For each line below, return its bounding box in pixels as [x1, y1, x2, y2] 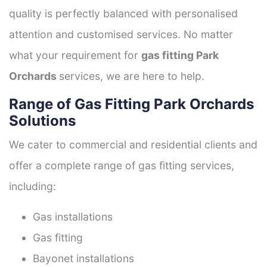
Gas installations [33, 210, 113, 223]
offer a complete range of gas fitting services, [9, 159, 234, 172]
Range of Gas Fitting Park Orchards [9, 95, 254, 113]
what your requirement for [9, 48, 141, 61]
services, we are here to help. [59, 69, 204, 82]
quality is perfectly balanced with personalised [9, 7, 238, 20]
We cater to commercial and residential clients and [9, 138, 257, 151]
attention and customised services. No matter [9, 27, 233, 41]
